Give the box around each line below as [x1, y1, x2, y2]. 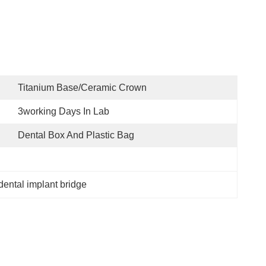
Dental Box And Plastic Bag [18, 130, 134, 140]
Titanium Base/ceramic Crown [18, 83, 147, 93]
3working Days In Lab [18, 106, 109, 116]
